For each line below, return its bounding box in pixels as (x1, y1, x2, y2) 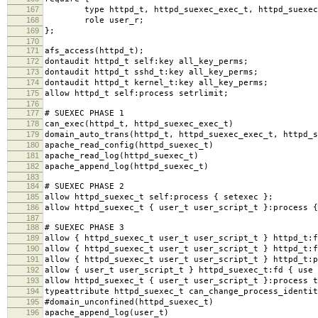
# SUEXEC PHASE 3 (45, 222, 124, 232)
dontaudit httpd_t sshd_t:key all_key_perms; (45, 67, 258, 77)
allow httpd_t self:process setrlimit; (45, 88, 229, 98)
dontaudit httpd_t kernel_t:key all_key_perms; (45, 77, 268, 87)
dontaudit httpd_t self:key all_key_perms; (45, 56, 248, 66)
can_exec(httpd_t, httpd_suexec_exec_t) (45, 119, 234, 128)
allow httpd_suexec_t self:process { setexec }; (45, 192, 273, 202)
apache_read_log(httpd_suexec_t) (45, 150, 199, 160)
